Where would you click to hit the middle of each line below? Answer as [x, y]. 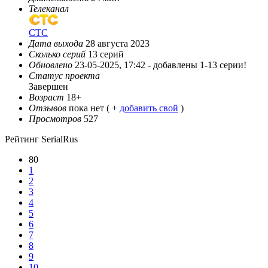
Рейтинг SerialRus [41, 139]
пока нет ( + [94, 108]
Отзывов [48, 108]
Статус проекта [64, 76]
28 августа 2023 [116, 44]
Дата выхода [56, 44]
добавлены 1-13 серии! [200, 65]
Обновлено [51, 65]
